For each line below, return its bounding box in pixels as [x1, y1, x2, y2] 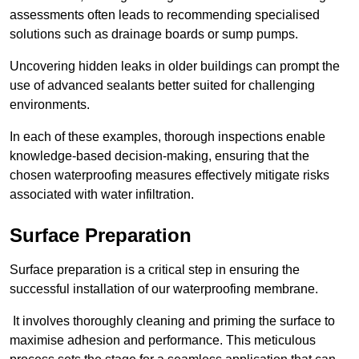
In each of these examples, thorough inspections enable [10, 130, 325, 144]
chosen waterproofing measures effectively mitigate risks [10, 168, 329, 183]
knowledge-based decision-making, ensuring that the [10, 149, 309, 163]
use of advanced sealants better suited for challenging [10, 79, 315, 93]
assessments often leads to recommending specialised [10, 8, 320, 22]
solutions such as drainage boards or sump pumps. [10, 27, 301, 42]
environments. [10, 98, 90, 112]
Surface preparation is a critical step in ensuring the [10, 263, 300, 277]
